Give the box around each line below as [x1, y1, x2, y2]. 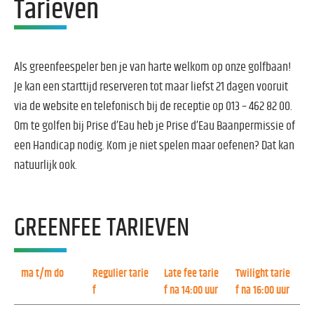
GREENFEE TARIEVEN [14, 214, 189, 240]
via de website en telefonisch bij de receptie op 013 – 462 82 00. [14, 100, 292, 113]
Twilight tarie [235, 267, 290, 279]
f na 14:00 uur [164, 284, 218, 296]
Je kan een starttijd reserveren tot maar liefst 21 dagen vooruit [14, 80, 288, 93]
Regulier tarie [93, 267, 149, 279]
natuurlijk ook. [14, 158, 79, 172]
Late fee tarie [164, 267, 219, 279]
